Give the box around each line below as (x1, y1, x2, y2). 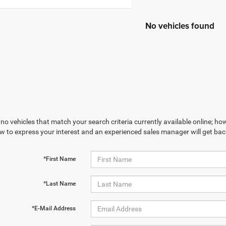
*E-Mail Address (31, 205, 76, 212)
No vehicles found (145, 20, 214, 32)
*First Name (43, 155, 76, 162)
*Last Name (43, 180, 76, 187)
